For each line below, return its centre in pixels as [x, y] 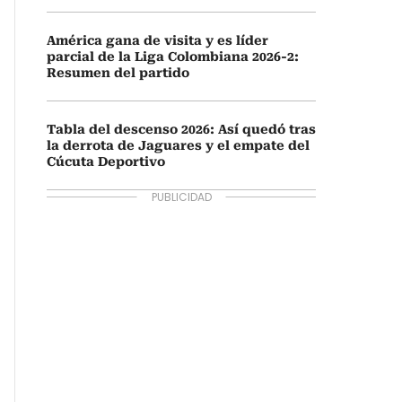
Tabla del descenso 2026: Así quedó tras [181, 129]
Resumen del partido [118, 73]
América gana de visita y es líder [157, 40]
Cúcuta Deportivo [106, 162]
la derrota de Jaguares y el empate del [178, 145]
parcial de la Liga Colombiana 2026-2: [173, 57]
